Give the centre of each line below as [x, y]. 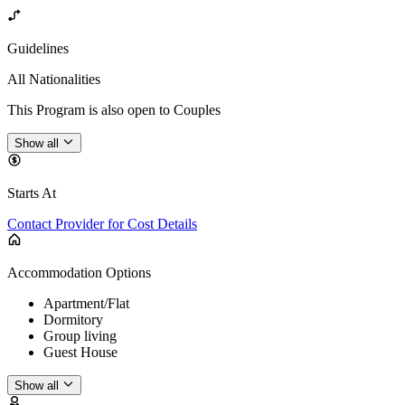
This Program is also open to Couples [114, 109]
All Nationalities [54, 79]
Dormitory [73, 319]
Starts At [32, 193]
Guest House [80, 352]
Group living [80, 335]
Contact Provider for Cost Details [102, 223]
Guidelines [38, 48]
